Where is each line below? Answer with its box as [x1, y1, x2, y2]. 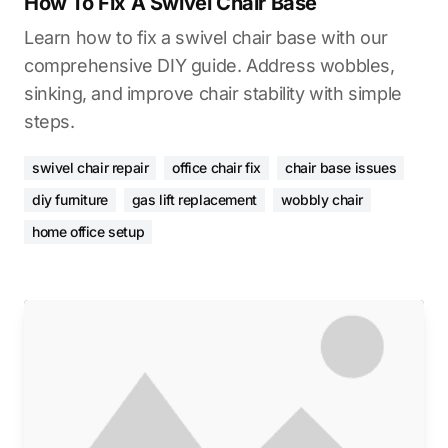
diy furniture [32, 191, 108, 208]
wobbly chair [280, 191, 364, 208]
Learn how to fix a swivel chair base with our [24, 27, 389, 48]
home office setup [32, 223, 145, 240]
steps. [24, 111, 75, 132]
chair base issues [285, 159, 397, 176]
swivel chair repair [32, 159, 149, 176]
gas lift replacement [131, 191, 257, 208]
